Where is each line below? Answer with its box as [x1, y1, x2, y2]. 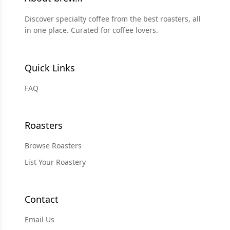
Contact [25, 193, 59, 205]
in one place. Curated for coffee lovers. [25, 25, 158, 35]
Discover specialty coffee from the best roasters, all [25, 14, 201, 24]
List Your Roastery [25, 157, 86, 167]
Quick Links [25, 62, 75, 74]
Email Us [25, 215, 54, 224]
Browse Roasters [25, 141, 82, 150]
